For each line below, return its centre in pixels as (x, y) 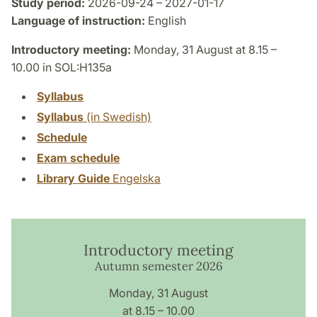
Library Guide (73, 179)
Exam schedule (78, 158)
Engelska (135, 179)
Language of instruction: (78, 21)
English (166, 21)
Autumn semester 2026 (158, 266)
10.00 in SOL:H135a (62, 68)
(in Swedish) (117, 117)
